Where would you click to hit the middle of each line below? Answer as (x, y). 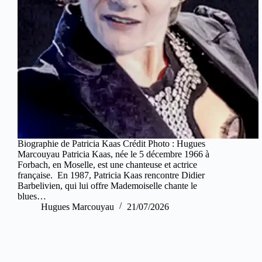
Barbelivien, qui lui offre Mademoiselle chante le (107, 185)
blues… (32, 196)
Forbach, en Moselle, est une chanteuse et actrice (107, 164)
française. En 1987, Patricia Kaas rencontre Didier (111, 175)
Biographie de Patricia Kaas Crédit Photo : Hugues (111, 143)
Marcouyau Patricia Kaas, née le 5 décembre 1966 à (113, 154)
